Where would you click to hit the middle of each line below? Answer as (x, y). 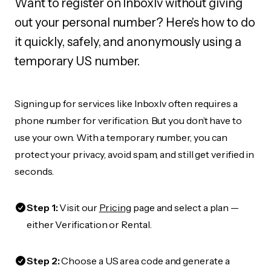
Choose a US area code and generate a (145, 261)
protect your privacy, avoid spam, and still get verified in (135, 154)
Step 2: (43, 261)
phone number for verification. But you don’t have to (128, 120)
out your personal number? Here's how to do (135, 22)
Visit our (78, 207)
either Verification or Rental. (89, 224)
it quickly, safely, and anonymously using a (128, 42)
